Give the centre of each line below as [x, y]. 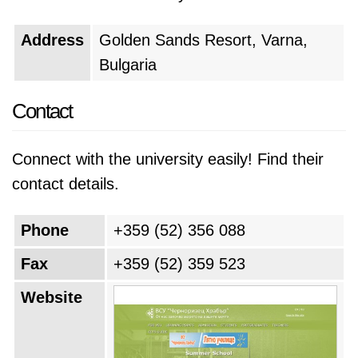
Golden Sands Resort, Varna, [203, 40]
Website [52, 297]
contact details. [66, 184]
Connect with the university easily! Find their [168, 159]
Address [52, 40]
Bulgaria [128, 65]
